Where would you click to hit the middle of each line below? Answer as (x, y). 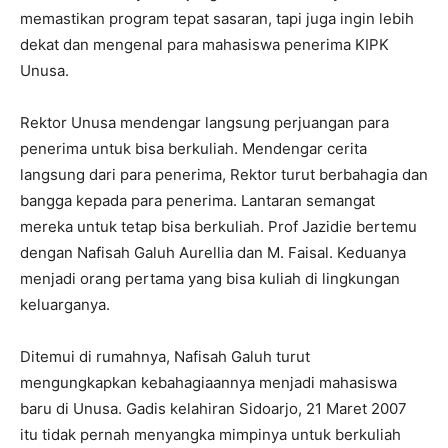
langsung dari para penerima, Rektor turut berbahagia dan (224, 174)
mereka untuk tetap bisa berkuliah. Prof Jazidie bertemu (218, 226)
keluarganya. (65, 304)
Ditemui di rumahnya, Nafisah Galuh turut (165, 356)
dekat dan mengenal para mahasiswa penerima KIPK (204, 44)
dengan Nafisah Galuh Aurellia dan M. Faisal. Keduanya (213, 252)
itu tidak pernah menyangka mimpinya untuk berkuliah (210, 434)
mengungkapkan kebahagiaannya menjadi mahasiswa (208, 382)
